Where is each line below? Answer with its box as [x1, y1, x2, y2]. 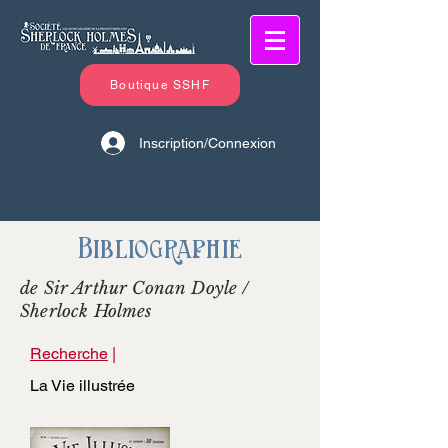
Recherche [30, 344, 108, 363]
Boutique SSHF [110, 78, 210, 92]
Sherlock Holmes [20, 301, 152, 322]
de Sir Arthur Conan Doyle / [20, 278, 250, 299]
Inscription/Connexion [139, 134, 276, 151]
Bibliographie [77, 231, 243, 266]
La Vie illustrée [30, 376, 135, 395]
